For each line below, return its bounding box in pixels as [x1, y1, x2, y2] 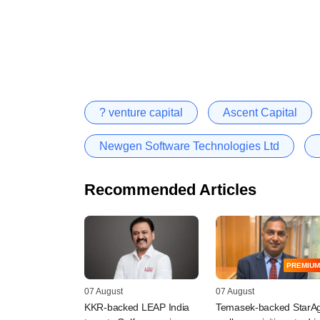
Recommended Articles [84, 180, 256, 199]
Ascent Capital [223, 106, 297, 119]
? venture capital [99, 106, 183, 119]
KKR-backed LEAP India [84, 301, 190, 314]
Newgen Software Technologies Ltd [99, 139, 279, 152]
